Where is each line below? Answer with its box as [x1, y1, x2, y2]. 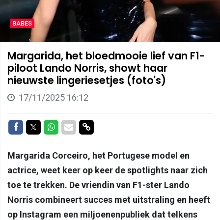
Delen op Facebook [18, 121, 91, 132]
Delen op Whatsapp [54, 121, 130, 132]
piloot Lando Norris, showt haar [7, 61, 167, 75]
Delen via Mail [73, 121, 125, 132]
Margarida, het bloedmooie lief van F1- [7, 49, 205, 63]
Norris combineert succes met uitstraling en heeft [7, 194, 210, 205]
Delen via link [90, 121, 140, 132]
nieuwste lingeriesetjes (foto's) [7, 73, 166, 87]
